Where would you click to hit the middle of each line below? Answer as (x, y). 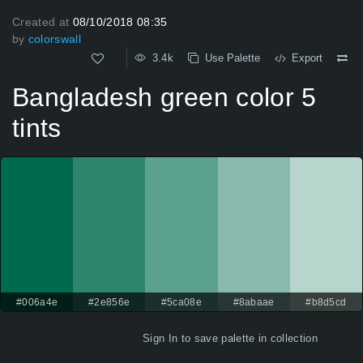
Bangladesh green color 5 (164, 98)
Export (304, 58)
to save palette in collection (248, 339)
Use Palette (229, 58)
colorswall (54, 39)
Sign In (160, 339)
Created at (43, 22)
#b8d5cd (326, 303)
